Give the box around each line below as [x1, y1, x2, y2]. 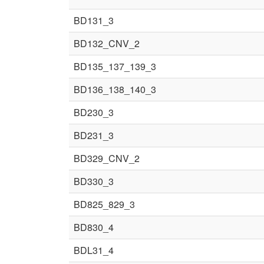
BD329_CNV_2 [74, 151, 140, 165]
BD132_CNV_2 [74, 37, 140, 50]
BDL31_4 [74, 243, 114, 257]
